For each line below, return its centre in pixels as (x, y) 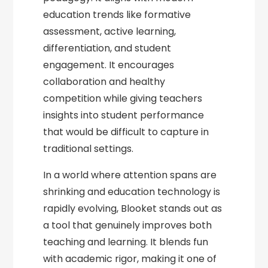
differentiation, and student (107, 48)
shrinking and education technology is (132, 192)
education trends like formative (117, 15)
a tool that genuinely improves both (128, 225)
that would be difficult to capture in (126, 132)
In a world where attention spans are (130, 175)
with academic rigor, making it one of (130, 259)
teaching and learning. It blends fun (126, 242)
